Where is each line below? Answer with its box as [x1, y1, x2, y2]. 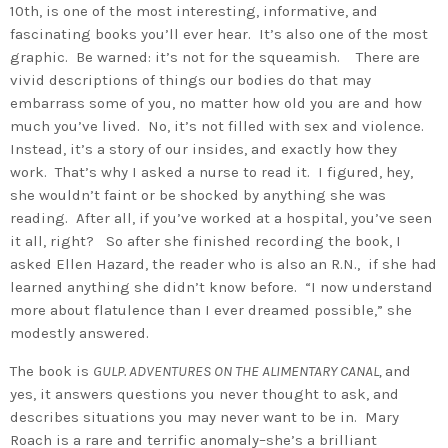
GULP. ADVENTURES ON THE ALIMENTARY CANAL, [93, 361, 385, 380]
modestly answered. [10, 323, 149, 342]
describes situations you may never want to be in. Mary [10, 407, 399, 426]
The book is [10, 361, 93, 380]
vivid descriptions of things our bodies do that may [10, 70, 371, 89]
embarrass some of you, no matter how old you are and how [10, 93, 422, 112]
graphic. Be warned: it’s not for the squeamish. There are [10, 47, 420, 66]
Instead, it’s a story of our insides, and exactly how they [10, 139, 397, 158]
